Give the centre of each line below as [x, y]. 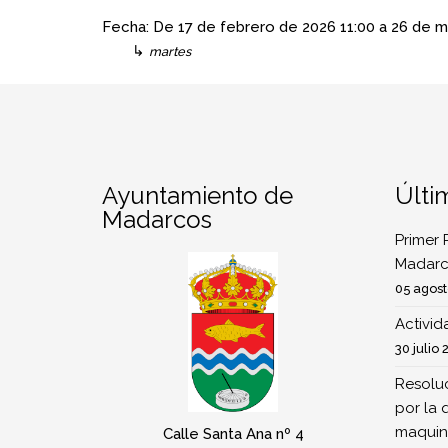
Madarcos [157, 219]
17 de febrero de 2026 [257, 27]
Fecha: [127, 27]
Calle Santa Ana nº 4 [233, 433]
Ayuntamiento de [197, 195]
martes [170, 51]
